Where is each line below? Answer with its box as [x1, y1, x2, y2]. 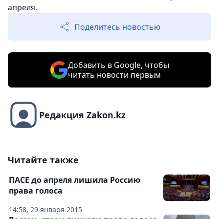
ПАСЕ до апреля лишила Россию [9, 175, 140, 186]
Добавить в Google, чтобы [67, 60, 169, 71]
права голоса [9, 185, 63, 197]
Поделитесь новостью [74, 22, 160, 33]
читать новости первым [67, 69, 161, 81]
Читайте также [8, 154, 79, 166]
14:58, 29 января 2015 [9, 205, 82, 215]
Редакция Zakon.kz [39, 109, 126, 121]
